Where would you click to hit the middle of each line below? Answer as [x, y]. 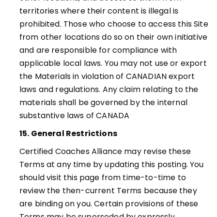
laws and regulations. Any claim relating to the [109, 89]
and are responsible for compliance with [98, 50]
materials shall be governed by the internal [103, 102]
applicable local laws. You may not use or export [113, 63]
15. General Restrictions [68, 133]
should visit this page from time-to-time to [103, 178]
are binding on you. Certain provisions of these [109, 204]
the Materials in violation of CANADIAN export [107, 76]
